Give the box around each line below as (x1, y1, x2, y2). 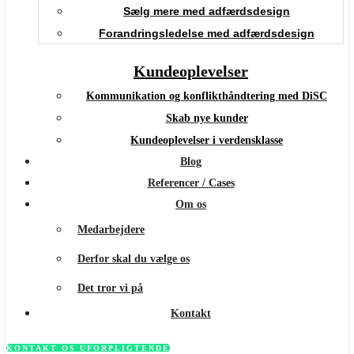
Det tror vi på (77, 282, 143, 295)
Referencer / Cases (147, 177, 235, 190)
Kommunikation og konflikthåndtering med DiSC (86, 90, 327, 103)
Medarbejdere (77, 224, 145, 236)
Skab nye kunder (165, 112, 248, 125)
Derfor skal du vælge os (77, 253, 190, 265)
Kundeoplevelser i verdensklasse (130, 134, 283, 147)
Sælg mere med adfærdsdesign (123, 5, 290, 18)
